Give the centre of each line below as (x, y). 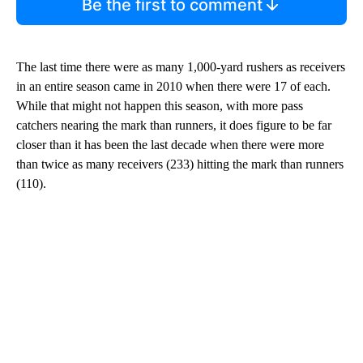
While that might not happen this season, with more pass (160, 106)
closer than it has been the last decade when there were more (170, 145)
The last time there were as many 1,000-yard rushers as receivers (181, 67)
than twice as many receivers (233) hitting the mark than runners (180, 164)
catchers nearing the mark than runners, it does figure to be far (174, 126)
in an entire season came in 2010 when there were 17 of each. (173, 87)
